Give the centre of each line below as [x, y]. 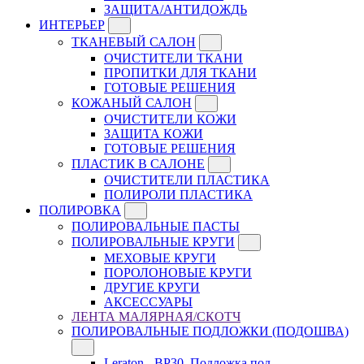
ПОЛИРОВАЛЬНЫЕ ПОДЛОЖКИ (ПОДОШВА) [210, 331]
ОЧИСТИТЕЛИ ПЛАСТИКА [187, 180]
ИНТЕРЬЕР [72, 25]
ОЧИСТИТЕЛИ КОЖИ [170, 119]
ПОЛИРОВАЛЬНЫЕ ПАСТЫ [156, 227]
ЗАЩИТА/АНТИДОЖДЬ [175, 10]
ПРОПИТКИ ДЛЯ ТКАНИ [180, 73]
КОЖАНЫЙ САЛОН [132, 103]
